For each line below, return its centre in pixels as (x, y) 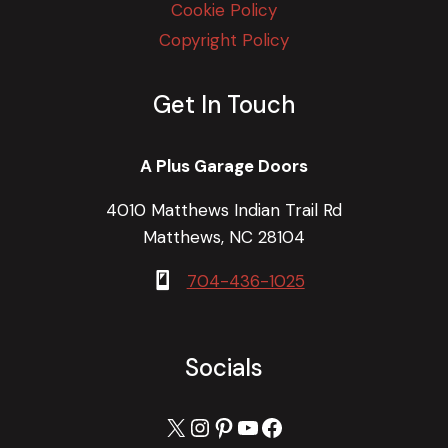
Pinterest (260, 426)
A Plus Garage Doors (224, 165)
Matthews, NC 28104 (224, 236)
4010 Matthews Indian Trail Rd (224, 209)
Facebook (313, 426)
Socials (224, 367)
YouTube (282, 426)
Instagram (243, 426)
